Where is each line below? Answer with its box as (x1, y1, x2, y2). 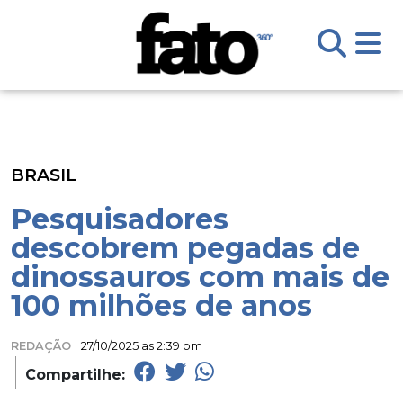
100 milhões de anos (11, 288, 312, 323)
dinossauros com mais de (11, 259, 390, 294)
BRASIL (11, 164, 76, 185)
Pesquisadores (11, 201, 228, 237)
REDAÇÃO (11, 339, 71, 353)
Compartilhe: (25, 366, 130, 383)
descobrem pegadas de (11, 230, 360, 265)
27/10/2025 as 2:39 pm (81, 339, 202, 353)
